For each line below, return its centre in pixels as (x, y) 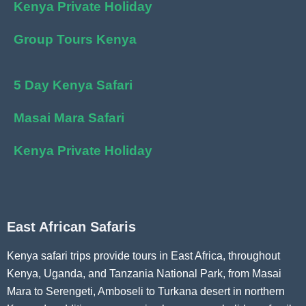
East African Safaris (71, 227)
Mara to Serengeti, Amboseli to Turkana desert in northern (146, 292)
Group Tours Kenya (75, 40)
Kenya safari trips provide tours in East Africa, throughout (143, 256)
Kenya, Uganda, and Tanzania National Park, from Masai (144, 274)
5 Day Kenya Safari (73, 85)
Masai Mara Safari (69, 117)
